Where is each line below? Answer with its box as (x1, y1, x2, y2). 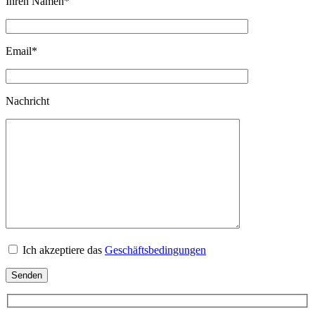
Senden (11, 270, 42, 281)
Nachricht (6, 95, 49, 108)
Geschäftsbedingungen (105, 244, 206, 257)
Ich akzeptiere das (20, 244, 105, 257)
